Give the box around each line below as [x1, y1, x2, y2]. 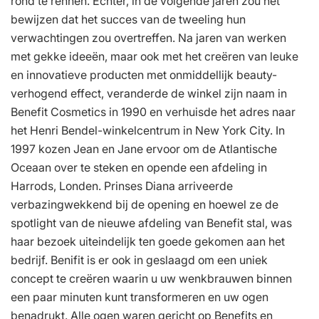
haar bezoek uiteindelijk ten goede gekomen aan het [11, 234, 285, 249]
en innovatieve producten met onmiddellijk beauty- [11, 67, 277, 82]
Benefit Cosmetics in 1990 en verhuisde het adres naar [11, 104, 296, 119]
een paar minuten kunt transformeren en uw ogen [11, 289, 268, 304]
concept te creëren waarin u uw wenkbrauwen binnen [11, 271, 292, 286]
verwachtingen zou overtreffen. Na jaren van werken [11, 30, 286, 45]
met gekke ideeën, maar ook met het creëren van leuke [11, 48, 298, 63]
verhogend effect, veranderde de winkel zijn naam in [11, 85, 287, 100]
